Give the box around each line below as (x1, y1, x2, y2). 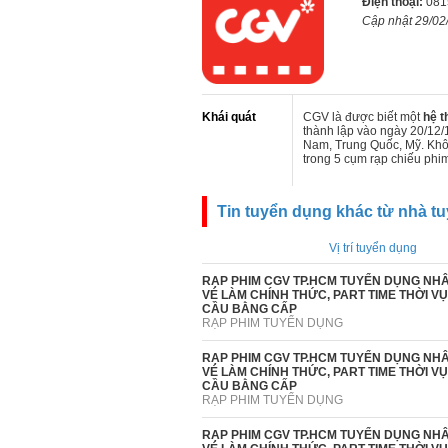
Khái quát (202, 110, 256, 124)
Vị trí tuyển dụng (328, 241, 417, 255)
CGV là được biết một (303, 110, 423, 124)
